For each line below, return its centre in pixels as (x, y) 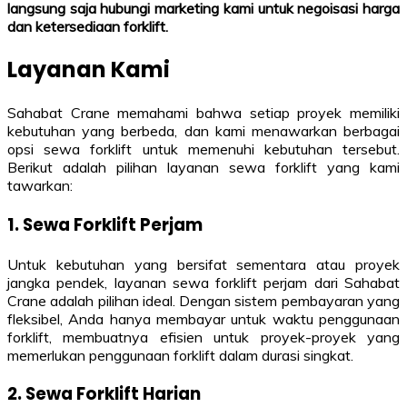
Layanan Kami (89, 70)
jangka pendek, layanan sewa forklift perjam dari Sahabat (203, 282)
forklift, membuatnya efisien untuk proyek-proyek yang (203, 337)
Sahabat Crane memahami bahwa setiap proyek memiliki (203, 113)
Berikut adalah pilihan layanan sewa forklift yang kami (203, 168)
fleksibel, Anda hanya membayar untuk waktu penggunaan (203, 318)
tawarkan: (40, 186)
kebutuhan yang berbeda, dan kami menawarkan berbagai (203, 131)
